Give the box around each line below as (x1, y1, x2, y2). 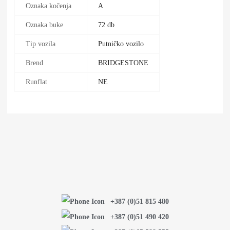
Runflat (26, 78, 47, 86)
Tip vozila (26, 40, 55, 48)
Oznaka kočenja (26, 2, 71, 10)
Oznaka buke (26, 21, 63, 29)
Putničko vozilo (98, 40, 144, 48)
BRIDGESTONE (98, 59, 148, 67)
